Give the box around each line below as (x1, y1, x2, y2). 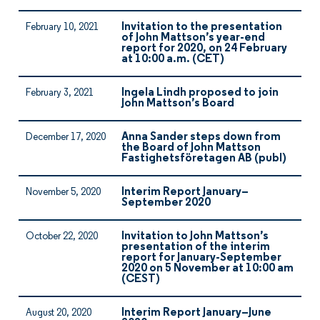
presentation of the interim (121, 241, 270, 253)
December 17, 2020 (26, 132, 106, 143)
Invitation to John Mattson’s (121, 231, 269, 242)
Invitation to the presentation (121, 21, 282, 33)
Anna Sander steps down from (121, 131, 281, 143)
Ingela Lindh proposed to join (121, 87, 279, 99)
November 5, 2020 (26, 187, 101, 198)
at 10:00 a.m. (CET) (121, 54, 224, 65)
